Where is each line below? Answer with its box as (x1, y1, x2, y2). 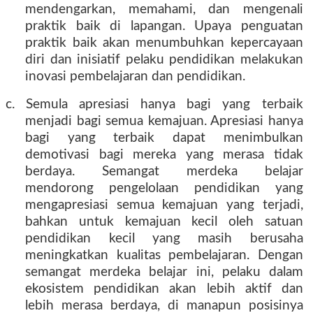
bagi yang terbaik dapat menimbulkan (25, 131, 303, 145)
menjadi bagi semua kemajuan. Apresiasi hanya (25, 115, 303, 128)
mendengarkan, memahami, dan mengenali (25, 3, 303, 16)
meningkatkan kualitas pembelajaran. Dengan (25, 249, 303, 262)
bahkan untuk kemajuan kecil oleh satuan (25, 215, 303, 228)
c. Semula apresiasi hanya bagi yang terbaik (6, 98, 303, 111)
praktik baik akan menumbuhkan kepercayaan (25, 36, 303, 50)
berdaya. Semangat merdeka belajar (25, 165, 303, 178)
